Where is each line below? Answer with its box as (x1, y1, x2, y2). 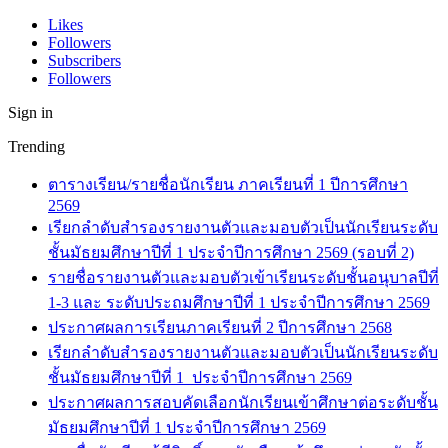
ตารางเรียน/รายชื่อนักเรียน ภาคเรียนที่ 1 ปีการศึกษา (48, 176, 408, 193)
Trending (8, 138, 65, 155)
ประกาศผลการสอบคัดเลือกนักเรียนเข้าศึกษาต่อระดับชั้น (48, 394, 438, 411)
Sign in (8, 104, 53, 121)
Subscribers (48, 52, 121, 69)
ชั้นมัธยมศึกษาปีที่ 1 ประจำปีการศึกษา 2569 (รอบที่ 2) (48, 244, 414, 261)
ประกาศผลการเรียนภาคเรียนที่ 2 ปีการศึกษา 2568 (48, 319, 392, 336)
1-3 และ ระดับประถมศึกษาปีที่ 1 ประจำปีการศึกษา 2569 (48, 294, 430, 311)
